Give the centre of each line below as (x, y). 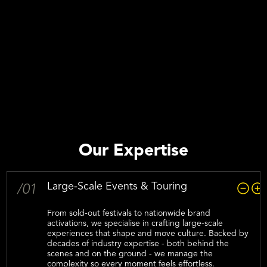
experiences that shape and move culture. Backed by (148, 234)
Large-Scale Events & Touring (117, 187)
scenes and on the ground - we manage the (130, 254)
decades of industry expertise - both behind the (138, 244)
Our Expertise (133, 151)
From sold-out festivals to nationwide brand (129, 213)
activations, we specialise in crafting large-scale (135, 223)
